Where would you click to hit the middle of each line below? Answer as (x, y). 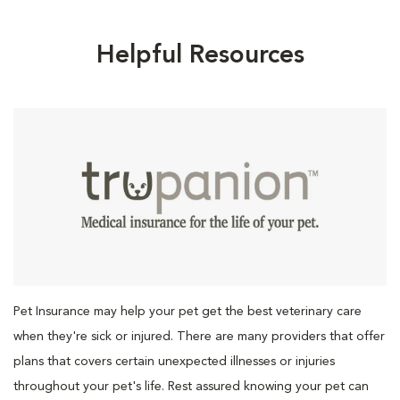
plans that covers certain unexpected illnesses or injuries (174, 361)
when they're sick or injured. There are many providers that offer (199, 336)
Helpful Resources (200, 56)
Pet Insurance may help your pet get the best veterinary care (187, 311)
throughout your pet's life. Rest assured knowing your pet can (191, 386)
